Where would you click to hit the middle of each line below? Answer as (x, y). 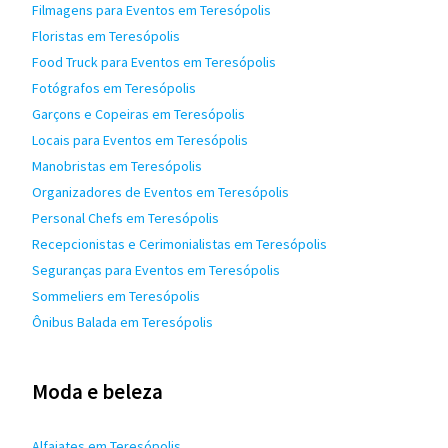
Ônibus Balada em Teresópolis (122, 322)
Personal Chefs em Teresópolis (125, 218)
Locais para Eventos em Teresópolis (140, 140)
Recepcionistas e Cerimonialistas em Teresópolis (179, 244)
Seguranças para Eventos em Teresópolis (156, 270)
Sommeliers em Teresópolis (116, 296)
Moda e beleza (97, 391)
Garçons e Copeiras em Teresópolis (138, 114)
